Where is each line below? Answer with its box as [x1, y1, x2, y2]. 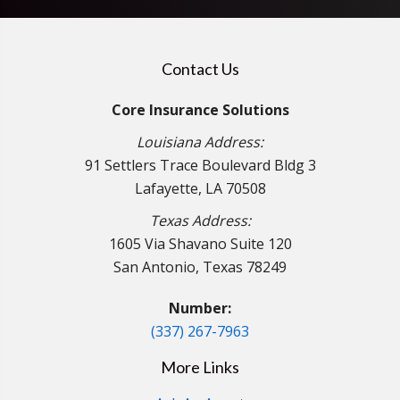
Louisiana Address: [137, 132, 263, 153]
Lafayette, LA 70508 [134, 179, 266, 199]
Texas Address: [149, 211, 251, 231]
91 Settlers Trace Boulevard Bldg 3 [84, 155, 316, 176]
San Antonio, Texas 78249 [113, 257, 287, 278]
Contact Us [161, 59, 239, 79]
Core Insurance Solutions [111, 100, 289, 121]
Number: [169, 298, 231, 319]
